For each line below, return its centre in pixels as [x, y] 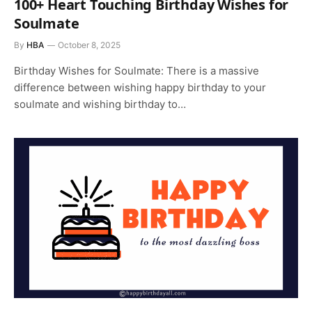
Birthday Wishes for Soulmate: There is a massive [136, 71]
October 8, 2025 [89, 45]
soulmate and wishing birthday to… [100, 104]
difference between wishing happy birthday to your [140, 87]
